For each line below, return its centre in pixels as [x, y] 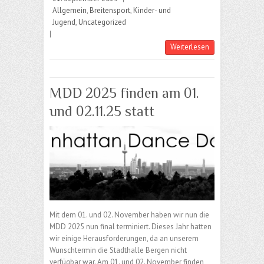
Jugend [64, 22]
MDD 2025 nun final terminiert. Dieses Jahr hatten [131, 226]
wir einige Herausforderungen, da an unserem [124, 238]
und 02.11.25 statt [102, 111]
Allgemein [70, 11]
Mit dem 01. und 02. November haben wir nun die [129, 214]
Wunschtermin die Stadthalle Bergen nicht [118, 250]
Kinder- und [152, 11]
